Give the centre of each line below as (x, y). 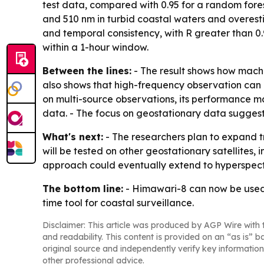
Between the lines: (87, 71)
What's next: (73, 137)
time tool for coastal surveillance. (118, 203)
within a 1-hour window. (95, 47)
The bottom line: (83, 189)
